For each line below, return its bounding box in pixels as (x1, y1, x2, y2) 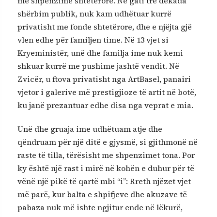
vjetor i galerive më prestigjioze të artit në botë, (17, 86, 196, 97)
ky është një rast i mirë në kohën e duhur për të (17, 163, 194, 174)
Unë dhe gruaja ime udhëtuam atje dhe (17, 124, 162, 135)
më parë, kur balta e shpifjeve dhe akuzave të (17, 189, 187, 200)
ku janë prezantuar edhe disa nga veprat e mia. (17, 99, 193, 110)
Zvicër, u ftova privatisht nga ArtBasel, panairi (17, 73, 191, 84)
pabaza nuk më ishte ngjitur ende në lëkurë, (17, 202, 183, 213)
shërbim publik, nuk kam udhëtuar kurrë (17, 8, 171, 19)
